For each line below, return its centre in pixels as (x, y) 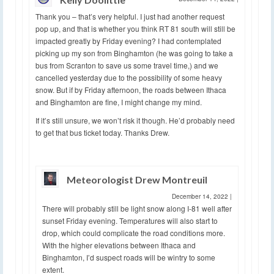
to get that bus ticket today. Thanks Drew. (102, 132)
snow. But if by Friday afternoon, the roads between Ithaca (131, 89)
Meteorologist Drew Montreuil (137, 179)
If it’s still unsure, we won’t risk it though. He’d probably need (135, 120)
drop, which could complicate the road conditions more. (134, 232)
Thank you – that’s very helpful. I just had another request (130, 16)
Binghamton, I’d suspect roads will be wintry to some (129, 257)
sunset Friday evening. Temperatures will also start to (130, 220)
